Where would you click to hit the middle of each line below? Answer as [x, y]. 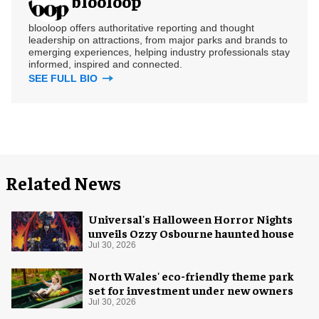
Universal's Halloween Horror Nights [190, 218]
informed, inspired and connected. [105, 64]
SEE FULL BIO [64, 78]
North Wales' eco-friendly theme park [191, 276]
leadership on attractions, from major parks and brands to [158, 40]
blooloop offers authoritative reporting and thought [141, 27]
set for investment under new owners [191, 290]
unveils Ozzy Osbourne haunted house [191, 232]
